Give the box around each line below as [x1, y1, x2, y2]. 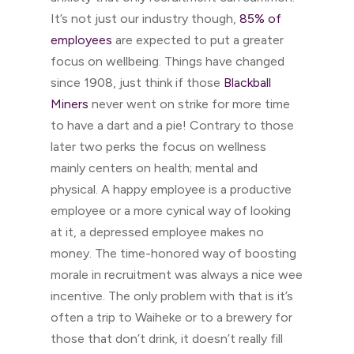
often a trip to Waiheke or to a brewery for [51, 310, 292, 325]
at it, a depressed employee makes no [51, 224, 264, 239]
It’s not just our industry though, [51, 11, 239, 26]
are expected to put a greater [112, 32, 284, 47]
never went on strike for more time [88, 96, 290, 111]
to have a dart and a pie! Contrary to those [51, 118, 294, 133]
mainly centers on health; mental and [51, 160, 258, 175]
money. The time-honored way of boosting [51, 246, 296, 261]
